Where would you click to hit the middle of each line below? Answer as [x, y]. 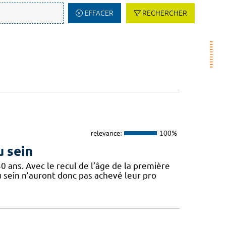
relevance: [106, 133]
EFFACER [99, 13]
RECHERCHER [165, 13]
